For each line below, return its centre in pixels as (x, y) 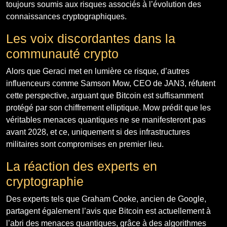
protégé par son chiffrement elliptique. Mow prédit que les (108, 107)
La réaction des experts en (82, 166)
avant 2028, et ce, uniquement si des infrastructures (98, 132)
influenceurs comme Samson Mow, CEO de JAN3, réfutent (111, 83)
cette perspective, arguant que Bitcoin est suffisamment (105, 95)
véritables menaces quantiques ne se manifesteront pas (106, 120)
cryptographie (45, 181)
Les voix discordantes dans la (91, 38)
